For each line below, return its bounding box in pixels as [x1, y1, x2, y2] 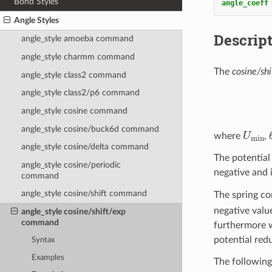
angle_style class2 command [21, 70, 126, 80]
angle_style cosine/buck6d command [21, 124, 159, 134]
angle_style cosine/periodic [21, 160, 121, 169]
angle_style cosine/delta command [21, 142, 149, 152]
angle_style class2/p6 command [21, 88, 140, 98]
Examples [32, 253, 65, 262]
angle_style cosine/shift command [21, 189, 147, 199]
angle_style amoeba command [21, 34, 134, 44]
